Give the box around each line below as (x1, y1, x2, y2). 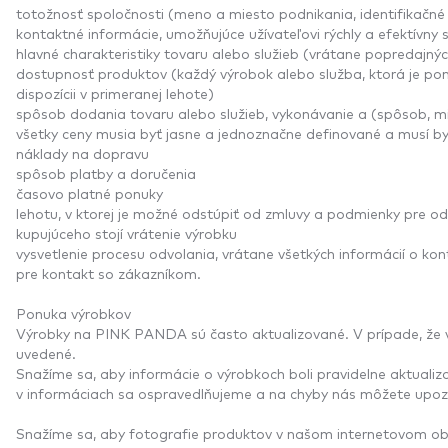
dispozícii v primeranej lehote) (16, 83, 218, 102)
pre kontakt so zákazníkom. (16, 263, 201, 282)
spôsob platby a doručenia (16, 163, 200, 182)
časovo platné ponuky (16, 183, 163, 202)
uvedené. (16, 343, 80, 362)
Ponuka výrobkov (16, 303, 131, 322)
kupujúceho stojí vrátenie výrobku (16, 223, 237, 242)
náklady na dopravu (16, 143, 153, 162)
